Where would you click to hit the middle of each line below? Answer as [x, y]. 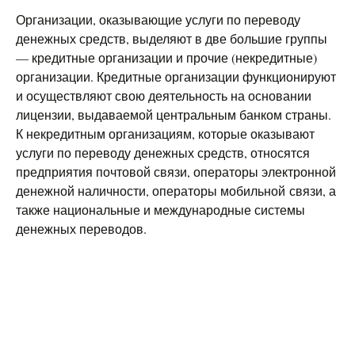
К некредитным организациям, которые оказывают [165, 134]
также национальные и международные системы [160, 210]
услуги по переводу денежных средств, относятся [163, 153]
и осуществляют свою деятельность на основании [164, 95]
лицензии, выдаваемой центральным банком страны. [174, 115]
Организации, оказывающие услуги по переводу [158, 19]
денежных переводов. [81, 229]
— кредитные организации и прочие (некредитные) [166, 57]
